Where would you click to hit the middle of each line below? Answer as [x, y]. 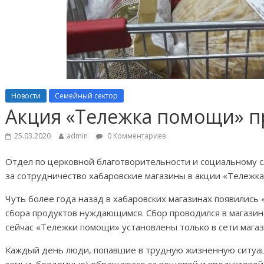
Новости [26, 96]
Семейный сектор [86, 96]
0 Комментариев [136, 136]
